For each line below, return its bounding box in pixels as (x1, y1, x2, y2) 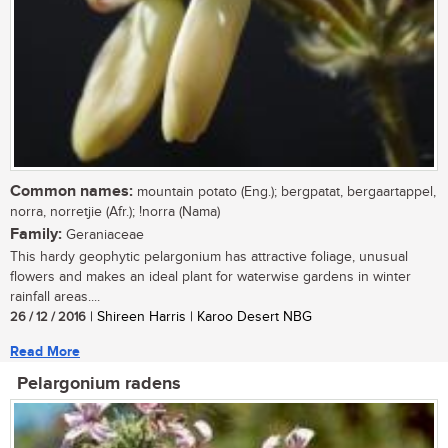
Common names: (10, 182, 133, 202)
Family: (10, 225, 62, 245)
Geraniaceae (62, 227, 144, 244)
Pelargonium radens (17, 373, 181, 396)
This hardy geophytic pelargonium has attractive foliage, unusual (10, 249, 408, 266)
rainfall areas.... (10, 289, 100, 306)
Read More (10, 343, 80, 361)
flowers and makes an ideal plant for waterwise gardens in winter (10, 269, 411, 286)
